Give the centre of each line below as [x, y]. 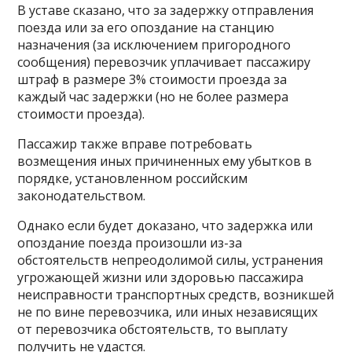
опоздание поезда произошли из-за [130, 242]
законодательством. [82, 195]
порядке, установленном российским [133, 178]
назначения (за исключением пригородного [154, 44]
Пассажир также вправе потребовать [135, 143]
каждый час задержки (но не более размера [153, 96]
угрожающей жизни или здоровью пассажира [161, 277]
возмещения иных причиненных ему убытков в [165, 161]
